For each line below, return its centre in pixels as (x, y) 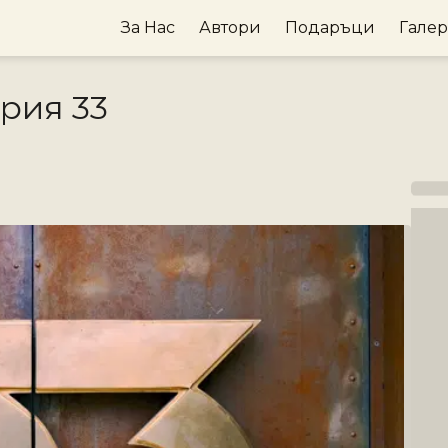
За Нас (148, 27)
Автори (230, 27)
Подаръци (330, 27)
